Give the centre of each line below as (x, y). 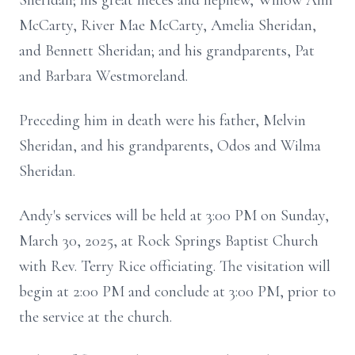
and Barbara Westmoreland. (103, 76)
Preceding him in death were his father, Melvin (162, 120)
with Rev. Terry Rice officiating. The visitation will (175, 266)
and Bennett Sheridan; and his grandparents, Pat (167, 51)
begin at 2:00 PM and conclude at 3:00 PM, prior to (177, 292)
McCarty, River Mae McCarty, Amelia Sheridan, (168, 25)
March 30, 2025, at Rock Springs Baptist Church (169, 241)
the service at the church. (95, 317)
